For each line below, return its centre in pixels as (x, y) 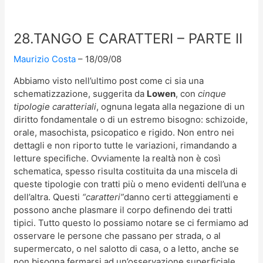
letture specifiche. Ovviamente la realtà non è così (117, 159)
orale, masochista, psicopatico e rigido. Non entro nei (124, 133)
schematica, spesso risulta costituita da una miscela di (126, 171)
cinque (212, 94)
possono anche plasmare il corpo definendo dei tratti (123, 210)
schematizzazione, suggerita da (80, 94)
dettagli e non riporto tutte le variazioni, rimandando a (125, 146)
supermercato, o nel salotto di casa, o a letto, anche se (127, 249)
